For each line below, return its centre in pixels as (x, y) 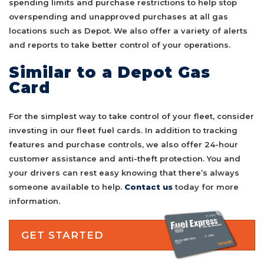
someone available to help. (67, 187)
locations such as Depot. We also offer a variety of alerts (128, 31)
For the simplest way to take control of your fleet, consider (131, 116)
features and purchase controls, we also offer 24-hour (123, 144)
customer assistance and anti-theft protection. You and (125, 158)
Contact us (148, 187)
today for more (206, 187)
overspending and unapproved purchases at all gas (118, 17)
